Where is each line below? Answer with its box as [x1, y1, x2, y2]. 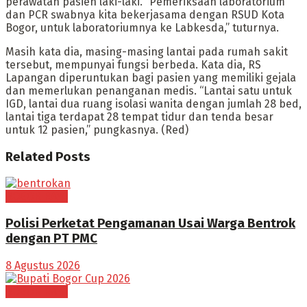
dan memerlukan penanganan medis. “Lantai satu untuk [5, 84, 292, 98]
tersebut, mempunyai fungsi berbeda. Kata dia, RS [5, 58, 261, 72]
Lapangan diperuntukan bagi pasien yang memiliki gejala [5, 71, 296, 85]
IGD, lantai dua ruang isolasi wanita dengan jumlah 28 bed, [5, 97, 302, 111]
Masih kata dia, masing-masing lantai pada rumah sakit [5, 45, 288, 59]
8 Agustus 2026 [5, 258, 80, 272]
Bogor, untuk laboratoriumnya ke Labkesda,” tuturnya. [5, 21, 279, 35]
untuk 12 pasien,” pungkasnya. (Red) [5, 123, 188, 137]
